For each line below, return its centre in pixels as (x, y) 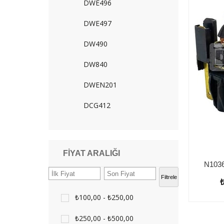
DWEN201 (100, 85)
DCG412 (97, 105)
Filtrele (169, 177)
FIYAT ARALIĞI (91, 153)
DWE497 (97, 23)
